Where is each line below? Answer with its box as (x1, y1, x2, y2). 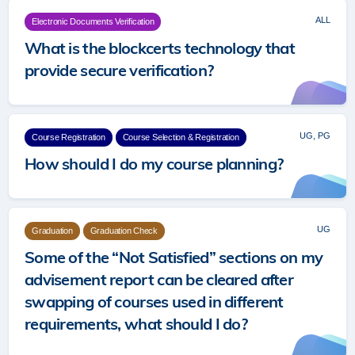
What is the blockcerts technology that (25, 38, 296, 58)
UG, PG (300, 131, 330, 140)
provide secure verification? (25, 60, 214, 80)
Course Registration (32, 132, 105, 142)
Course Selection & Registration (122, 132, 239, 142)
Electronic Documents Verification (32, 17, 155, 26)
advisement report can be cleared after (25, 269, 294, 289)
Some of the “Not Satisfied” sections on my (25, 247, 323, 267)
